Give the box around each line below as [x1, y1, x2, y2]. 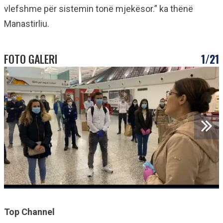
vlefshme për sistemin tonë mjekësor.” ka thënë [4, 3, 193, 14]
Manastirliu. [4, 18, 49, 29]
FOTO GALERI [4, 50, 57, 67]
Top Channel [4, 207, 55, 218]
